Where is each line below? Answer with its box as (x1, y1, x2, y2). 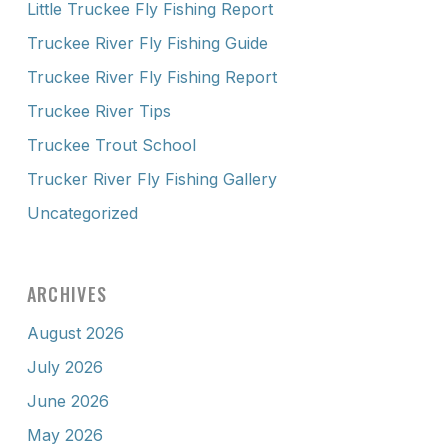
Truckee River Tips (26, 100, 171, 121)
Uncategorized (26, 202, 138, 223)
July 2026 (26, 356, 103, 377)
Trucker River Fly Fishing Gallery (26, 168, 277, 189)
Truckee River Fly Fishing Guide (26, 32, 268, 53)
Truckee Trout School (26, 134, 196, 155)
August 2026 (26, 322, 124, 343)
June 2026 (26, 390, 109, 411)
